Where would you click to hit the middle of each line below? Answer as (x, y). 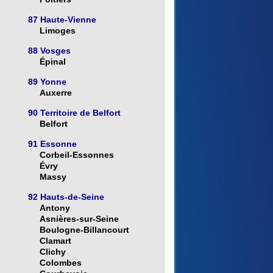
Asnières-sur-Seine (79, 219)
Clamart (55, 241)
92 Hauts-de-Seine (66, 197)
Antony (55, 208)
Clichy (52, 252)
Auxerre (55, 93)
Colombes (60, 263)
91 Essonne (52, 144)
